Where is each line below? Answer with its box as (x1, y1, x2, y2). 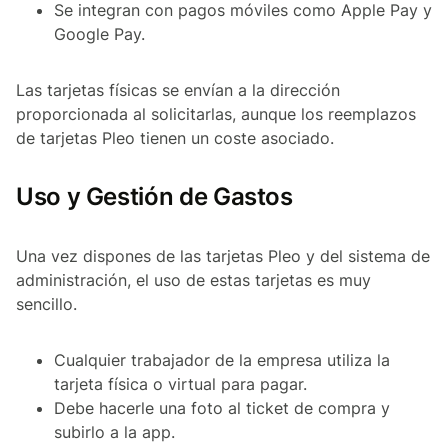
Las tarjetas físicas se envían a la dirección (16, 80, 340, 101)
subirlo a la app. (54, 422, 175, 443)
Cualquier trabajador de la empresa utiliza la (54, 350, 390, 371)
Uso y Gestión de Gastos (16, 182, 293, 212)
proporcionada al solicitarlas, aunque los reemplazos (16, 104, 416, 125)
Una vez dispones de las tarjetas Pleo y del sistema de (16, 246, 430, 267)
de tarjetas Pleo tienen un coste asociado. (16, 128, 334, 149)
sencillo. (16, 294, 77, 315)
